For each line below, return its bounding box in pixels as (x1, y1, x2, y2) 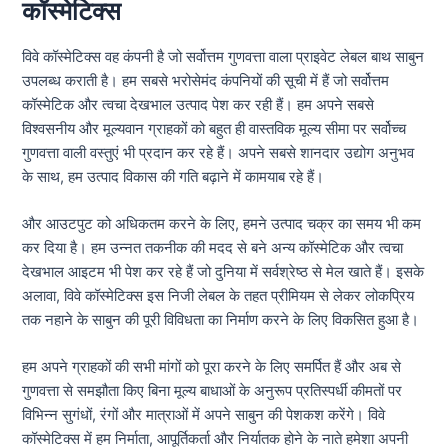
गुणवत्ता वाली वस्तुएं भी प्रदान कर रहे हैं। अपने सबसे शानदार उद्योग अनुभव (22, 143, 415, 162)
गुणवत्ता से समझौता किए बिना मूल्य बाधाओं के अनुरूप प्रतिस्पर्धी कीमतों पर (22, 382, 403, 401)
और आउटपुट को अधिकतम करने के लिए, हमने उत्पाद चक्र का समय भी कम (22, 215, 422, 234)
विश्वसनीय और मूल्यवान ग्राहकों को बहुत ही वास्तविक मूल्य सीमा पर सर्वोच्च (22, 119, 407, 138)
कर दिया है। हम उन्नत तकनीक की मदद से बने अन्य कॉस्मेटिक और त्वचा (22, 239, 404, 258)
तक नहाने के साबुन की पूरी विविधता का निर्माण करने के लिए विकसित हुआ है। (22, 311, 420, 330)
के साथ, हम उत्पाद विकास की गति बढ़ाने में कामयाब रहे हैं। (22, 167, 325, 186)
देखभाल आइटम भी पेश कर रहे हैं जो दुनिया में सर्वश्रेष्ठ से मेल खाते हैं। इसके (22, 263, 425, 282)
